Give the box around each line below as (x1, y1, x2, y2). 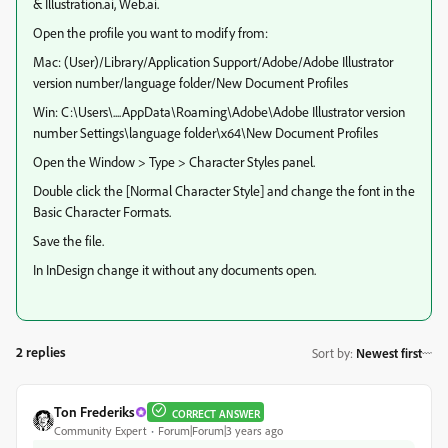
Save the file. (33, 232, 104, 249)
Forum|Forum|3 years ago (158, 423, 283, 438)
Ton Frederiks (54, 403, 135, 420)
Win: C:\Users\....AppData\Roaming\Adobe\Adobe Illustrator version (33, 103, 405, 120)
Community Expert (54, 423, 147, 438)
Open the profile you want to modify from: (33, 24, 268, 41)
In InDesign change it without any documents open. (33, 261, 316, 278)
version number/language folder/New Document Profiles (33, 74, 348, 91)
